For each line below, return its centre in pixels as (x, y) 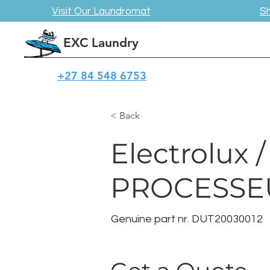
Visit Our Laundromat (101, 11)
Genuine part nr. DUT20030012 (187, 219)
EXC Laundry (101, 42)
